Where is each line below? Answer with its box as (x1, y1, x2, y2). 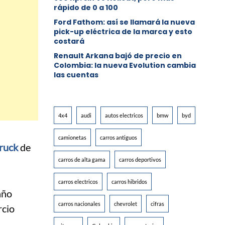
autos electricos (105, 112, 144, 119)
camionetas (58, 134, 87, 141)
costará (54, 36, 85, 47)
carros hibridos (111, 178, 148, 185)
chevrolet (114, 200, 138, 207)
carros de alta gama (58, 156, 106, 163)
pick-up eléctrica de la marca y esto (54, 27, 193, 37)
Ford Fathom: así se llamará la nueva (54, 17, 195, 28)
